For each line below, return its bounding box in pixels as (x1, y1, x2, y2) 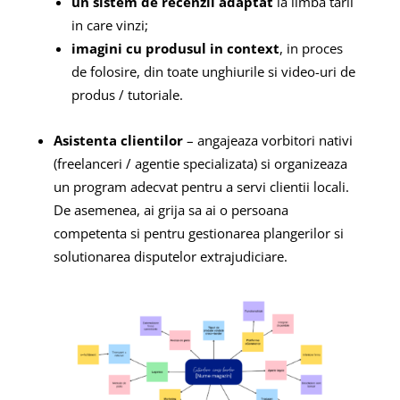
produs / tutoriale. (71, 86, 183, 104)
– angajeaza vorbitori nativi (182, 131, 353, 150)
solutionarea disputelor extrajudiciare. (53, 247, 287, 266)
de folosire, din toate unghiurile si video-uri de (71, 62, 355, 81)
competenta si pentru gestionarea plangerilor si (53, 224, 344, 243)
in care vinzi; (71, 16, 148, 35)
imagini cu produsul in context (71, 39, 279, 58)
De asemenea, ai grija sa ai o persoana (53, 201, 288, 220)
